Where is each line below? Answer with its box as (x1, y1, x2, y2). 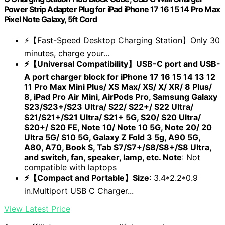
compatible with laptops (24, 162, 117, 173)
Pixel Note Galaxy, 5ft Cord (4, 14, 97, 24)
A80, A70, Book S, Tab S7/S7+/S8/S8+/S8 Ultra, (24, 142, 211, 153)
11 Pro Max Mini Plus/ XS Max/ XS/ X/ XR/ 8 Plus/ (24, 82, 212, 92)
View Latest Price (4, 204, 70, 214)
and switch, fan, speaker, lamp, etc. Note (24, 152, 182, 163)
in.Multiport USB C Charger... (24, 186, 134, 196)
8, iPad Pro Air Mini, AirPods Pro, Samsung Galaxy (24, 92, 217, 102)
